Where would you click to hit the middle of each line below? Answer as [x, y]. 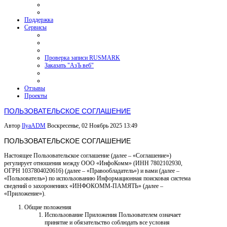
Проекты [36, 96]
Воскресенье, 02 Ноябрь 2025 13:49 [92, 126]
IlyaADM [34, 126]
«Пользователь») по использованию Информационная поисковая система [97, 179]
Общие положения [48, 207]
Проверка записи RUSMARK [82, 58]
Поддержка [39, 20]
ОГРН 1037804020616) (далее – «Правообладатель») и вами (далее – [92, 171]
